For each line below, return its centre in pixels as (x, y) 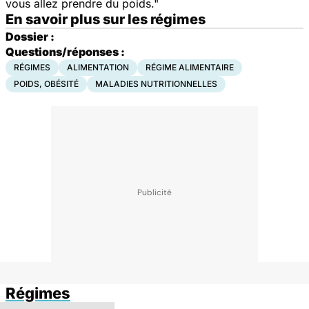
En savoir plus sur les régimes (106, 19)
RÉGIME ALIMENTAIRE (190, 67)
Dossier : (30, 36)
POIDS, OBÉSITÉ (46, 83)
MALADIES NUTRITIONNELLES (156, 83)
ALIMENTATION (98, 67)
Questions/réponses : (65, 51)
